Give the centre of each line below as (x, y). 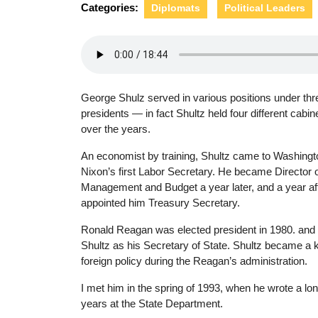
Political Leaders (265, 8)
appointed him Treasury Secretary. (160, 202)
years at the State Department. (152, 303)
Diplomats (176, 8)
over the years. (116, 128)
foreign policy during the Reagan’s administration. (194, 261)
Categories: (110, 7)
